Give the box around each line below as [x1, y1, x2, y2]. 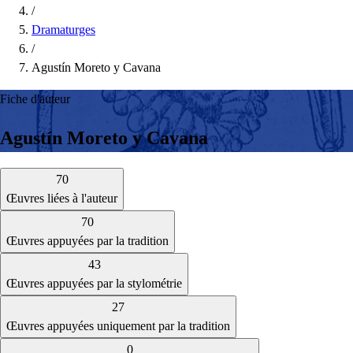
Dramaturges [32, 22, 95, 36]
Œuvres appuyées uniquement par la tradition [6, 319, 230, 333]
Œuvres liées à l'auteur [6, 191, 117, 206]
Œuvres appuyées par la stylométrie [6, 277, 182, 291]
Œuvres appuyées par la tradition [6, 234, 169, 248]
